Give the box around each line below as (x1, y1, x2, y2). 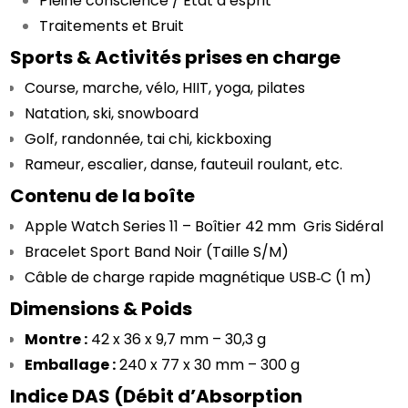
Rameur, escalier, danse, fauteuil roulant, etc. (25, 154, 343, 175)
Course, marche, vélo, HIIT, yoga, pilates (25, 77, 306, 98)
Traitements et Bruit (39, 15, 185, 36)
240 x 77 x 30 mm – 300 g (116, 354, 301, 375)
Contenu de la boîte (10, 183, 196, 209)
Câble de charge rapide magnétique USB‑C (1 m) (25, 267, 372, 288)
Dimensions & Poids (10, 296, 193, 321)
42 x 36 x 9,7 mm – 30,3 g (87, 329, 267, 350)
